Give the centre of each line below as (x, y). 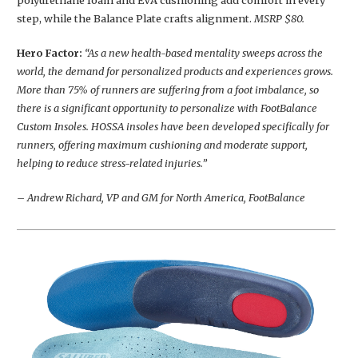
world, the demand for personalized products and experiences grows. (175, 72)
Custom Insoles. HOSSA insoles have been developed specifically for (173, 127)
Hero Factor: (50, 53)
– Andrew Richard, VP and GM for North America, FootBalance (161, 198)
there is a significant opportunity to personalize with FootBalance (167, 108)
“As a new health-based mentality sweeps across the (203, 53)
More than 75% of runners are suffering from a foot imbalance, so (168, 90)
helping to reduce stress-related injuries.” (112, 163)
